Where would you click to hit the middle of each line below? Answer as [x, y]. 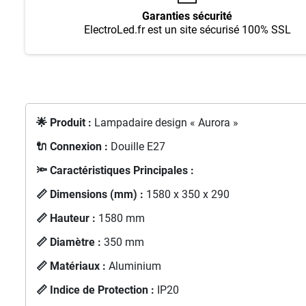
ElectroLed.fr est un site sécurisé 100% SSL [187, 30]
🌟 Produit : [64, 123]
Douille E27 [136, 147]
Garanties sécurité [187, 16]
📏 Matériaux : [71, 266]
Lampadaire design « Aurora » [165, 123]
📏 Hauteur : [66, 219]
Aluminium [133, 266]
